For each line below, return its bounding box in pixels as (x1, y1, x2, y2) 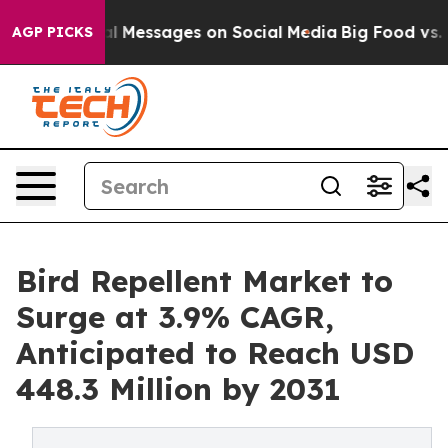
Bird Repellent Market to (16, 262, 393, 300)
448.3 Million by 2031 (16, 370, 341, 408)
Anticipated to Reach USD (16, 334, 414, 372)
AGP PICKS (12, 23, 93, 41)
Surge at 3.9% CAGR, (16, 298, 334, 336)
